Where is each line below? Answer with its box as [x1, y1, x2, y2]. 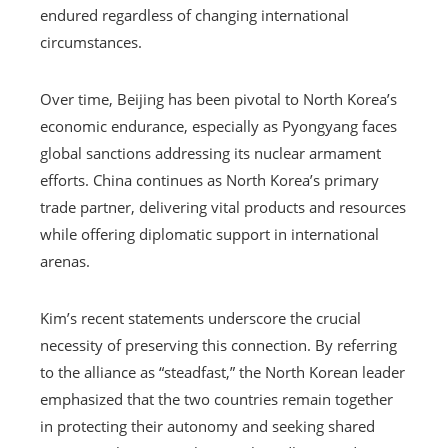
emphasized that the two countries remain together [40, 388, 393, 409]
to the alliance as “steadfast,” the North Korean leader [40, 361, 405, 382]
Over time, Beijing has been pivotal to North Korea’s [40, 88, 397, 109]
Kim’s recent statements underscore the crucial [40, 307, 361, 328]
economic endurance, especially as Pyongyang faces [40, 115, 397, 136]
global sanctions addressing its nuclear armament [40, 142, 381, 163]
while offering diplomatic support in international [40, 223, 379, 244]
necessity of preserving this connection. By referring [40, 334, 397, 355]
